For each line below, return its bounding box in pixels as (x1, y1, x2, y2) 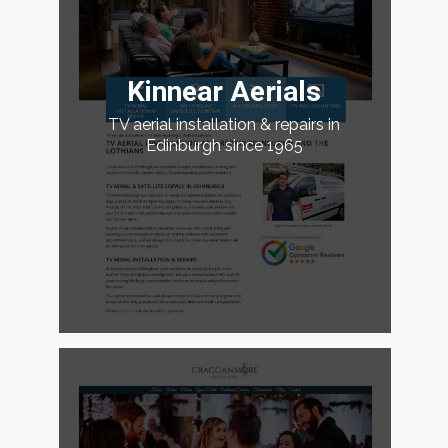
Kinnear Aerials (127, 75, 322, 109)
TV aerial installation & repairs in (108, 115, 341, 135)
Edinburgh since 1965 (145, 136, 303, 156)
